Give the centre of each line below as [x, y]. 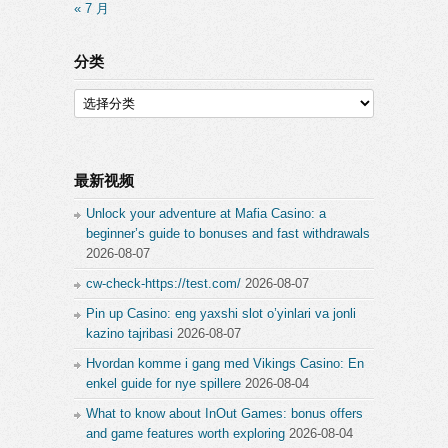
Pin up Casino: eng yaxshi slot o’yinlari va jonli [221, 313]
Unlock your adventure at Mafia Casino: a [206, 213]
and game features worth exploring [185, 433]
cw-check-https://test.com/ [163, 283]
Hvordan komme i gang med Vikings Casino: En [225, 363]
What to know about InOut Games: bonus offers [224, 413]
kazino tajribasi [129, 333]
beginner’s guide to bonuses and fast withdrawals [228, 233]
